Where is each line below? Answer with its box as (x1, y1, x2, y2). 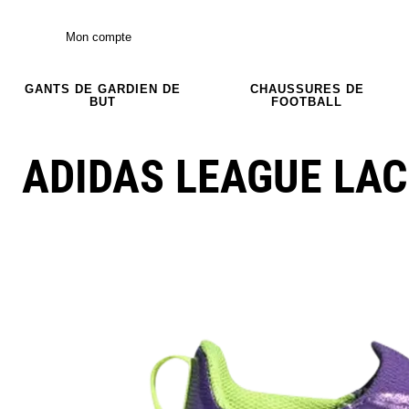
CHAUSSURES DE (249, 81, 364, 96)
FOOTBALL (271, 94, 342, 109)
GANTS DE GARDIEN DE (24, 81, 181, 96)
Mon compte (66, 29, 131, 44)
